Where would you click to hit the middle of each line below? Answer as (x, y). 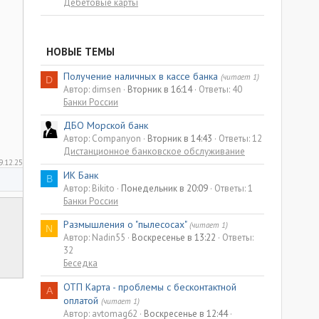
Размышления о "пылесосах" (125, 225)
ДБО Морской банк (106, 126)
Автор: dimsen (92, 89)
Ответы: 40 (220, 89)
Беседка (80, 263)
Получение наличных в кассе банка (141, 76)
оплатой (81, 300)
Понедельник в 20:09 (164, 188)
